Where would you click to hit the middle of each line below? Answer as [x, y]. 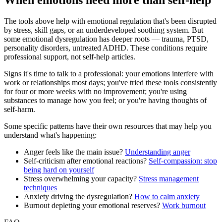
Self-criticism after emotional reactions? [85, 161]
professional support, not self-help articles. [70, 57]
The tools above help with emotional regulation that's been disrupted [110, 21]
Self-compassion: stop [183, 161]
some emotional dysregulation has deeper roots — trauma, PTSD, [106, 39]
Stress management [169, 179]
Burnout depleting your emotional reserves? [92, 206]
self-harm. [20, 110]
